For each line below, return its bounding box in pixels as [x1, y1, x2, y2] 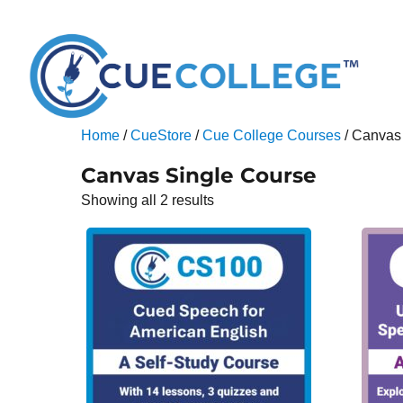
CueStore [130, 127, 193, 143]
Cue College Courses [202, 127, 342, 143]
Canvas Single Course [81, 162, 318, 188]
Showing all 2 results [81, 192, 215, 208]
